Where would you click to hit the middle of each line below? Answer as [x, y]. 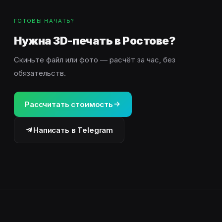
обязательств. [40, 73]
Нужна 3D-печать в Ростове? [95, 40]
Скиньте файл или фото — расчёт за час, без [95, 59]
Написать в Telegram [73, 130]
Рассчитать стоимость [69, 104]
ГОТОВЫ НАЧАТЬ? [44, 21]
